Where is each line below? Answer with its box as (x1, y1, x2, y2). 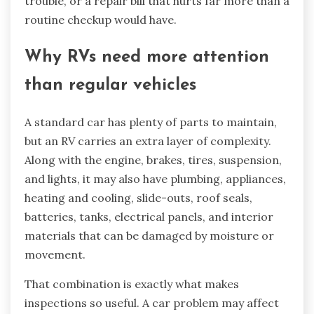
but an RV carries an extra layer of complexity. (25, 134, 271, 149)
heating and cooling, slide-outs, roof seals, (25, 191, 252, 205)
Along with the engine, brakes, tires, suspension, (25, 153, 282, 168)
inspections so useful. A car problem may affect (25, 296, 279, 310)
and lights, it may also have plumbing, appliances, (25, 172, 286, 186)
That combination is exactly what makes (25, 277, 239, 292)
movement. (25, 247, 86, 262)
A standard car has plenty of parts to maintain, (25, 115, 277, 130)
